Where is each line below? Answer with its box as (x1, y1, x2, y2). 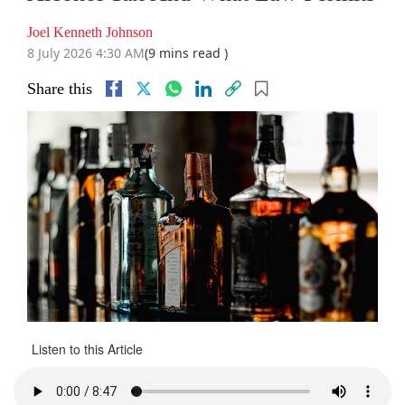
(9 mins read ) (145, 44, 228, 62)
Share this (27, 80, 92, 99)
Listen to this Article (32, 340, 143, 359)
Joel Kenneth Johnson (27, 24, 153, 41)
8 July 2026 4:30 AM (27, 44, 145, 62)
